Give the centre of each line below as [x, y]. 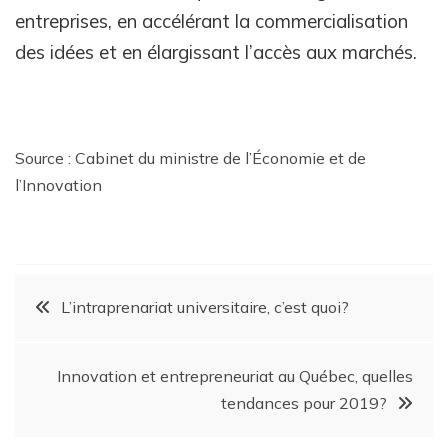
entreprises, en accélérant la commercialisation [211, 21]
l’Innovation [58, 185]
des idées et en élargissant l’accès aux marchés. [218, 52]
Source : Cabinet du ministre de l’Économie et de [190, 158]
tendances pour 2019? [304, 403]
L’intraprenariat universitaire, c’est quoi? [205, 307]
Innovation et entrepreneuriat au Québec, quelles [235, 376]
